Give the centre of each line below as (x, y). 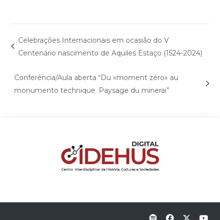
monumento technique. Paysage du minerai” (92, 91)
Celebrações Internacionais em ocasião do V (93, 41)
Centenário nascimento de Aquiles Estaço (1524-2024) (110, 53)
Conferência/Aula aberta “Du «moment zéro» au (96, 78)
